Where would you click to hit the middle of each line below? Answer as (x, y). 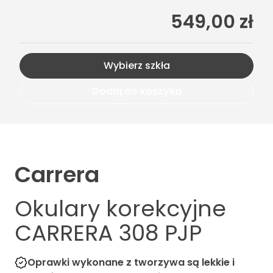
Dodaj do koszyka (136, 91)
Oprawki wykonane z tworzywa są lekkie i (131, 262)
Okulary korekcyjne (120, 208)
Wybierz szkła (136, 65)
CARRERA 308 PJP (108, 233)
